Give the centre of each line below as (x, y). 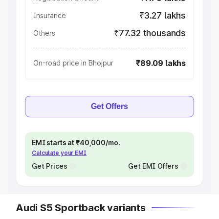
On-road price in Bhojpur (73, 63)
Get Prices (50, 166)
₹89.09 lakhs (161, 63)
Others (44, 33)
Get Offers (109, 106)
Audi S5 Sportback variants (81, 208)
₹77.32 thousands (150, 33)
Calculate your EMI (59, 153)
